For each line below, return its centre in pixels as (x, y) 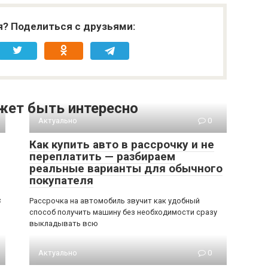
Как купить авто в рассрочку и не (122, 144)
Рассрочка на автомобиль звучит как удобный (115, 200)
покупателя (61, 180)
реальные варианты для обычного (126, 168)
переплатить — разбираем (102, 156)
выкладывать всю (64, 223)
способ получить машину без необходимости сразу (123, 212)
